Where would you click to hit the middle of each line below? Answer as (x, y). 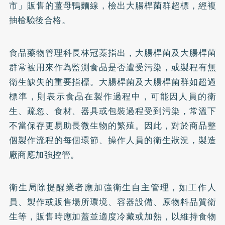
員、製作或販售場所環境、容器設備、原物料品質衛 (113, 202)
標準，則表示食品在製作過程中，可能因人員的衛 (113, 96)
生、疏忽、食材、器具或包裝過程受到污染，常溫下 (113, 111)
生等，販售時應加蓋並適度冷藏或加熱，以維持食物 (113, 216)
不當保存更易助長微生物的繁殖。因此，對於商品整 (113, 125)
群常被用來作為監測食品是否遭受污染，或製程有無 (113, 67)
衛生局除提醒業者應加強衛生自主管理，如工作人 (113, 187)
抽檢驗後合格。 (40, 20)
